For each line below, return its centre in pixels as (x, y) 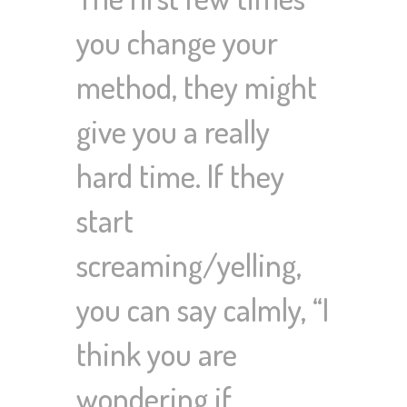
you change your (177, 42)
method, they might (197, 87)
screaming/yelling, (189, 265)
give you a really (173, 131)
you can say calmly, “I (203, 309)
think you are (157, 354)
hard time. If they (180, 176)
